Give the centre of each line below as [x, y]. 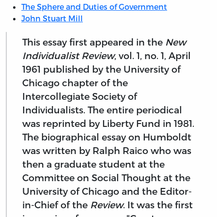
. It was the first [158, 204]
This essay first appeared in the [94, 42]
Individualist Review [68, 55]
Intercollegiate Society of [80, 96]
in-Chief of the [56, 204]
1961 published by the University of [101, 69]
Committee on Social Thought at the [106, 177]
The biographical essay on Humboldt [107, 137]
